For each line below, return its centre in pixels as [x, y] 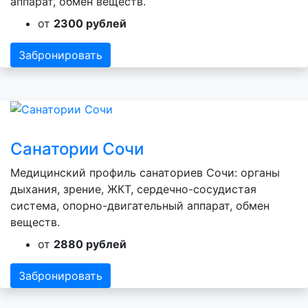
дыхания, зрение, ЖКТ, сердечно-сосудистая [133, 189]
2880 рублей [90, 244]
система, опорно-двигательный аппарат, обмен [140, 206]
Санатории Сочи [77, 149]
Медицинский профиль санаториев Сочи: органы [145, 173]
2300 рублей [90, 23]
